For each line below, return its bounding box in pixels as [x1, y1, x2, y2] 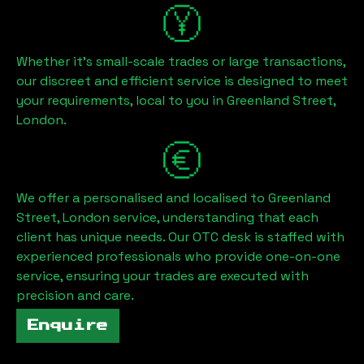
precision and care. [16, 287, 134, 304]
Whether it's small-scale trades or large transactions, [16, 53, 345, 70]
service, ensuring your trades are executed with [16, 267, 309, 284]
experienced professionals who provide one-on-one [16, 248, 340, 265]
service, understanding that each [110, 209, 318, 226]
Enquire [28, 320, 108, 331]
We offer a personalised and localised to [16, 189, 268, 206]
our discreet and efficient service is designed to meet [16, 72, 348, 89]
